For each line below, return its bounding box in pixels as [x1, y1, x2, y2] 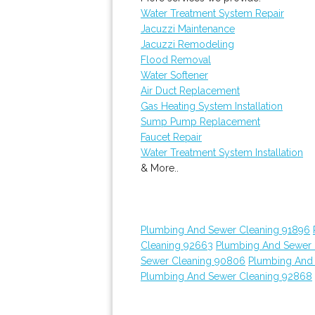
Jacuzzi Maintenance [141, 23, 235, 34]
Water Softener [141, 70, 208, 81]
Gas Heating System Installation [141, 101, 283, 112]
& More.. [141, 162, 179, 174]
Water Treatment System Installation [141, 147, 303, 158]
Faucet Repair [141, 131, 202, 143]
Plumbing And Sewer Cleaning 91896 [141, 224, 310, 236]
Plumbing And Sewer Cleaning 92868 [141, 271, 312, 282]
